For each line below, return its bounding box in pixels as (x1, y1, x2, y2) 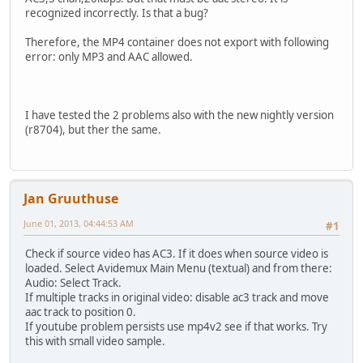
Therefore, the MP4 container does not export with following (25, 34, 329, 49)
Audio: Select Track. (25, 275, 122, 291)
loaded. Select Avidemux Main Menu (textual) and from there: (25, 261, 332, 276)
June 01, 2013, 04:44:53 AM (23, 216, 134, 229)
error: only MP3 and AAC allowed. (25, 49, 193, 64)
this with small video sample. (25, 334, 165, 349)
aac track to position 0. (25, 305, 136, 320)
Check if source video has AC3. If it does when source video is (25, 246, 328, 262)
